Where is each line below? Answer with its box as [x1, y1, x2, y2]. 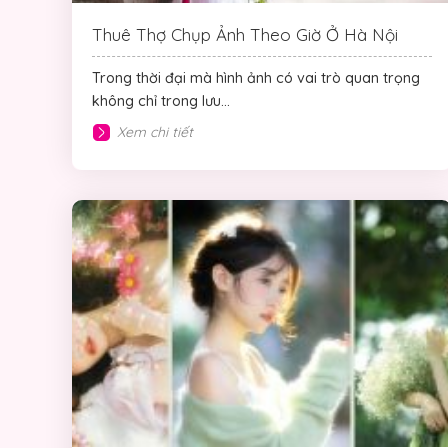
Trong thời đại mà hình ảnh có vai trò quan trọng [92, 69, 420, 88]
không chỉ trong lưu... [92, 92, 230, 111]
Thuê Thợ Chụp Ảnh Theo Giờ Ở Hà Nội [92, 24, 398, 46]
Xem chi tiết [117, 123, 193, 142]
